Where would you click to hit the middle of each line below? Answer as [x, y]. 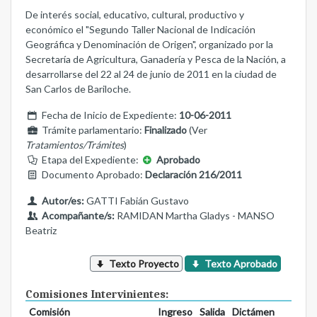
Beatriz [41, 231]
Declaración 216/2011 [193, 175]
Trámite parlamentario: [92, 130]
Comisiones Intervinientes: [97, 295]
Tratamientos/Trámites [75, 145]
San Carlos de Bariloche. [78, 89]
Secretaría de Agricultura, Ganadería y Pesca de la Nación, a [156, 59]
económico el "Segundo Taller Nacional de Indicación [140, 30]
